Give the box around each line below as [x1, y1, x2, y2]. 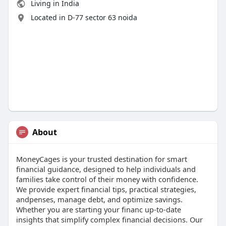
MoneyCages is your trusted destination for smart [16, 153, 187, 164]
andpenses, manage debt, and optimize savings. [16, 194, 183, 204]
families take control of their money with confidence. [16, 174, 198, 184]
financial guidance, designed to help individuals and [16, 163, 196, 174]
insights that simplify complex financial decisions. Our [16, 214, 203, 224]
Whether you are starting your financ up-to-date [16, 204, 181, 214]
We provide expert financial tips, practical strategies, [16, 184, 196, 194]
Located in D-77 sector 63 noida [30, 12, 137, 22]
